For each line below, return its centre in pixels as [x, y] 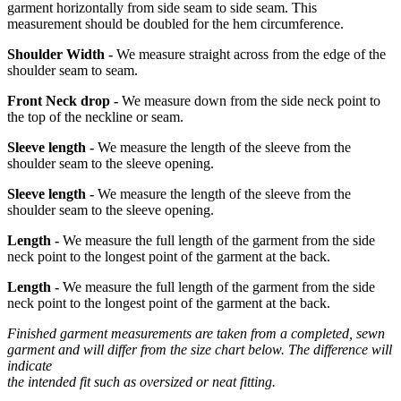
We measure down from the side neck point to [249, 101]
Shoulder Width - [60, 55]
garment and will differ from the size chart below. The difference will [200, 350]
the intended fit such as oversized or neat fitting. [141, 382]
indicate [30, 366]
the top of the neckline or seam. [95, 117]
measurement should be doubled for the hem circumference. [175, 24]
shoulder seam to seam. [73, 71]
